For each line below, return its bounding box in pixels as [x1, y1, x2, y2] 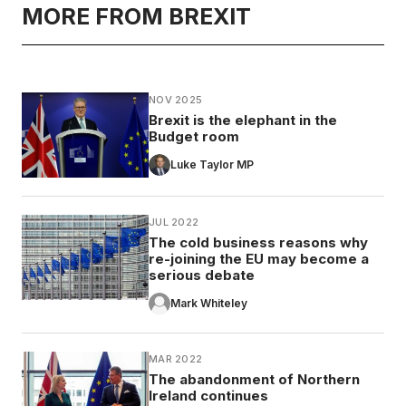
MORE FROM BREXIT [22, 2, 251, 30]
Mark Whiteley [170, 295, 247, 310]
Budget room [149, 127, 239, 145]
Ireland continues [149, 386, 268, 404]
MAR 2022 [149, 352, 203, 365]
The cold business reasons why [149, 233, 368, 251]
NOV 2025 [149, 92, 203, 106]
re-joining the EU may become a [149, 249, 369, 267]
